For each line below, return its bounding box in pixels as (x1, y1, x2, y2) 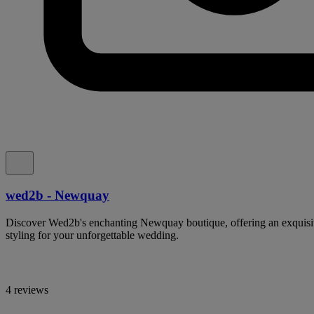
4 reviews (6, 283, 48, 296)
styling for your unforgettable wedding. (6, 228, 179, 241)
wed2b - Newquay (6, 187, 109, 203)
